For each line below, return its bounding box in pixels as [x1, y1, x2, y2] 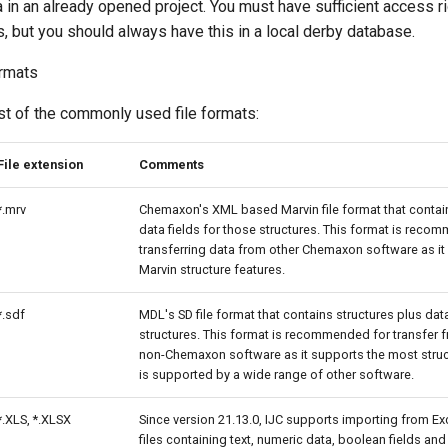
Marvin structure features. [139, 262, 285, 277]
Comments [139, 157, 204, 172]
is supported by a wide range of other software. [139, 367, 414, 382]
